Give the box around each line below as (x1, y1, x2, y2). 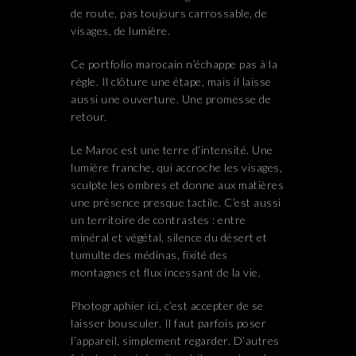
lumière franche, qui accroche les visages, (71, 161, 282, 175)
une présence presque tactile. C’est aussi (71, 195, 281, 210)
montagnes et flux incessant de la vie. (71, 265, 261, 280)
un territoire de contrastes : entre (71, 213, 246, 227)
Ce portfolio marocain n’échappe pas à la (71, 57, 277, 72)
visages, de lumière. (71, 24, 170, 38)
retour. (71, 110, 107, 124)
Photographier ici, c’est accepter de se (71, 299, 264, 313)
